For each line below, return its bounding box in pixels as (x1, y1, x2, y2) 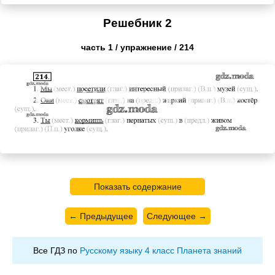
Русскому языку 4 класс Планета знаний (80, 245, 242, 255)
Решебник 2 (103, 17, 172, 30)
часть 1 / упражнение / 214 (81, 42, 194, 53)
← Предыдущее (68, 211, 133, 221)
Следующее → (146, 211, 207, 221)
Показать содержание (93, 181, 182, 192)
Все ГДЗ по (33, 245, 80, 255)
